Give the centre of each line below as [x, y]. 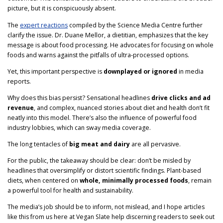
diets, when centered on [44, 181]
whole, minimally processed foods [134, 181]
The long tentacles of [38, 144]
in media [190, 71]
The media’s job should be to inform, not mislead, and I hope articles [106, 207]
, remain [200, 181]
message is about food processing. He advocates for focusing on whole [111, 45]
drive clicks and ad [181, 98]
